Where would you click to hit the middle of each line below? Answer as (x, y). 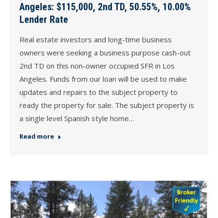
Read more (37, 136)
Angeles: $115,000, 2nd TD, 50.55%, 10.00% (105, 7)
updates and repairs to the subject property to (99, 92)
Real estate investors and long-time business (96, 40)
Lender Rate (44, 20)
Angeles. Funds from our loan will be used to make (103, 79)
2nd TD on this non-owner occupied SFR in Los (97, 66)
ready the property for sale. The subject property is (107, 105)
